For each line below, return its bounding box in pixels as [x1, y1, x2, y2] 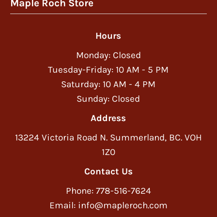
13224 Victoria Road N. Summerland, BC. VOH [15, 132, 202, 143]
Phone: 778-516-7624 [65, 186, 151, 197]
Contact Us [84, 166, 133, 177]
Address [91, 113, 126, 124]
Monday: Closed [76, 50, 141, 61]
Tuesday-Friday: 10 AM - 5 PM [48, 64, 169, 76]
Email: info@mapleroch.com [49, 200, 168, 211]
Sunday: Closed [77, 93, 140, 105]
